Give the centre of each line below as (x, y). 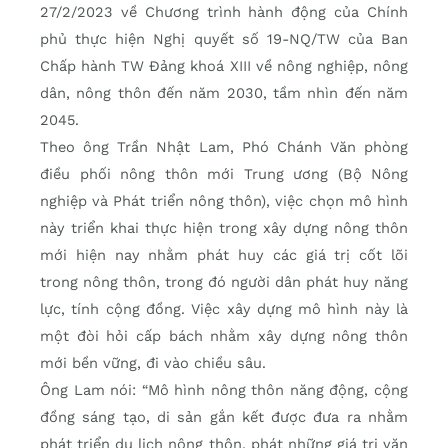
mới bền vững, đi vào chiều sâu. (153, 362)
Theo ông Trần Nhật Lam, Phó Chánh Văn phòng (224, 146)
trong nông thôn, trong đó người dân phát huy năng (224, 281)
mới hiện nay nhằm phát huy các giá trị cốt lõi (224, 254)
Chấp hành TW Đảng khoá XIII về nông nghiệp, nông (224, 65)
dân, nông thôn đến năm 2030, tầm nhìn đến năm (224, 92)
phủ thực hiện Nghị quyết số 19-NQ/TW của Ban (224, 38)
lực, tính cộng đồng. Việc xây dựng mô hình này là (224, 308)
